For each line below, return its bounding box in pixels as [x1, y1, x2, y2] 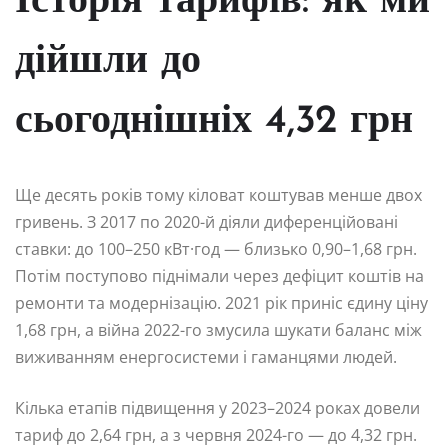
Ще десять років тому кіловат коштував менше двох [15, 184, 422, 207]
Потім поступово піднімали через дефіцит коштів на [15, 265, 424, 288]
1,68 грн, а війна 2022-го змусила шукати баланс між [15, 319, 422, 342]
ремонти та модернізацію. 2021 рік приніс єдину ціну [15, 292, 428, 315]
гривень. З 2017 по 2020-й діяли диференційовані [15, 211, 398, 234]
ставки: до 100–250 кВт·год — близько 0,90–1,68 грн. [15, 238, 417, 261]
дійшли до [15, 42, 201, 83]
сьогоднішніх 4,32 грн [15, 102, 413, 143]
